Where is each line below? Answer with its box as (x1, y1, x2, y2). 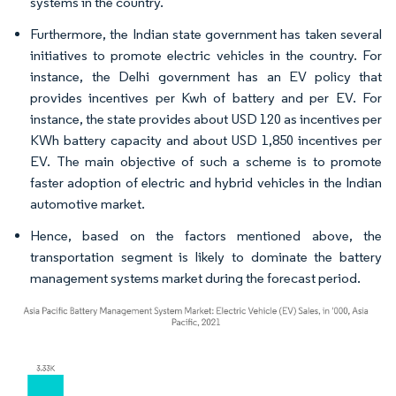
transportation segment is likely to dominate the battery (30, 248, 382, 265)
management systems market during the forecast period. (30, 270, 361, 286)
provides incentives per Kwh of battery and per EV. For (30, 89, 382, 106)
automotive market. (30, 195, 145, 212)
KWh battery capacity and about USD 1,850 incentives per (30, 132, 382, 148)
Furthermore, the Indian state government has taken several (30, 26, 382, 42)
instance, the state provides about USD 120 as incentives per (30, 110, 382, 127)
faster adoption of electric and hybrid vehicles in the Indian (30, 174, 382, 191)
